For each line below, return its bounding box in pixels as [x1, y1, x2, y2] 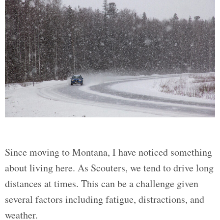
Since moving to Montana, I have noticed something [5, 145, 212, 159]
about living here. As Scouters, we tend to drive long [5, 161, 214, 174]
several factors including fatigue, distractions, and [5, 192, 204, 206]
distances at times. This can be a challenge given [5, 177, 198, 190]
